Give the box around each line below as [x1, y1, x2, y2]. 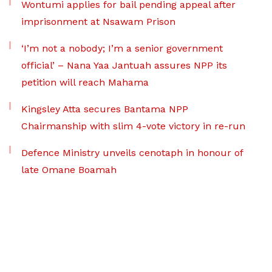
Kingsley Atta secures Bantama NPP [21, 103, 188, 115]
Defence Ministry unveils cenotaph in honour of [21, 147, 243, 159]
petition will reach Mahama [21, 76, 149, 89]
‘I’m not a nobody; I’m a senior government [21, 42, 223, 55]
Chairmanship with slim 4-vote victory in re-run [21, 120, 245, 132]
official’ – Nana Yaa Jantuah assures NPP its [21, 59, 227, 72]
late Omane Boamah [21, 164, 117, 176]
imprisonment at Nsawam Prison [21, 16, 175, 28]
